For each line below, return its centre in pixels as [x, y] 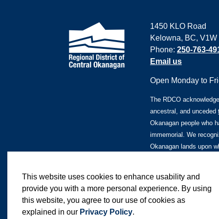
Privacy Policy [106, 212]
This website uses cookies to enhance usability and [111, 177]
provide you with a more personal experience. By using [117, 188]
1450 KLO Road [178, 26]
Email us [166, 61]
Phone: [164, 50]
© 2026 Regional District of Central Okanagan [128, 209]
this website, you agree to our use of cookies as [104, 200]
